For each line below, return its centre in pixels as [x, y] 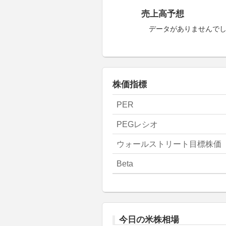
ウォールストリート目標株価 [169, 144]
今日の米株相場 [149, 220]
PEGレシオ [137, 124]
